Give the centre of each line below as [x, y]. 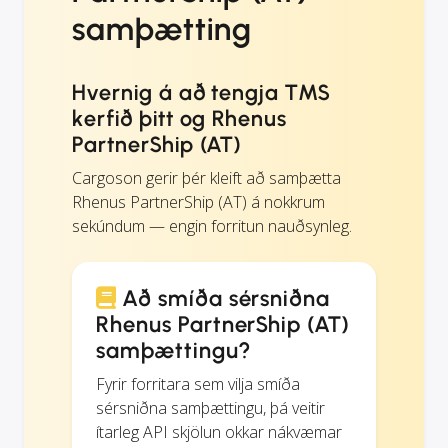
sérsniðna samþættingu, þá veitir [210, 407]
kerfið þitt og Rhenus [180, 118]
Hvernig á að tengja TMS [201, 92]
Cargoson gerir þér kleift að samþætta [206, 177]
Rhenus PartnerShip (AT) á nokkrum [198, 201]
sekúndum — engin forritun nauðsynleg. [212, 225]
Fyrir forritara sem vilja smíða [198, 383]
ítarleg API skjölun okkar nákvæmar [219, 431]
